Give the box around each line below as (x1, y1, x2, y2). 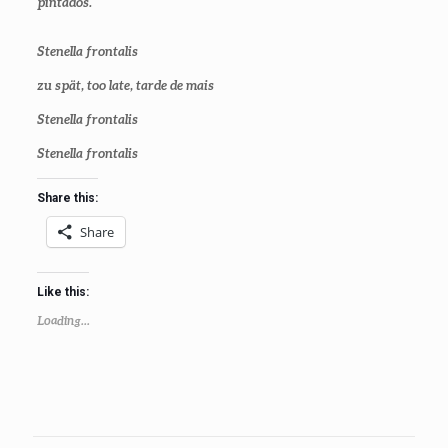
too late (86, 77, 130, 93)
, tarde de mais (129, 77, 214, 93)
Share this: (36, 191, 98, 205)
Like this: (36, 285, 89, 299)
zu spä (36, 77, 76, 93)
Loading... (36, 313, 90, 328)
